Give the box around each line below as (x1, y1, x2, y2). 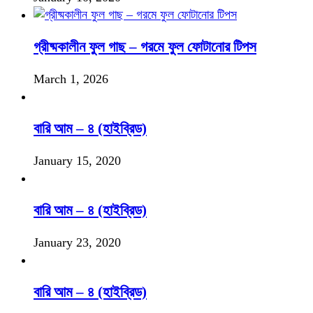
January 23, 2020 (34, 235, 121, 250)
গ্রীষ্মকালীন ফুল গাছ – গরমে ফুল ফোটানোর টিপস (34, 38, 256, 55)
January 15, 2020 (34, 153, 121, 168)
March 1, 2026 (34, 71, 108, 86)
